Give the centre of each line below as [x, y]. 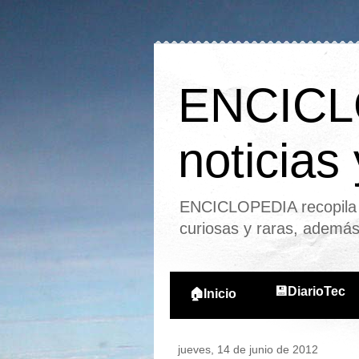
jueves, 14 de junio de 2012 [248, 349]
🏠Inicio [213, 294]
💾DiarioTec [310, 291]
